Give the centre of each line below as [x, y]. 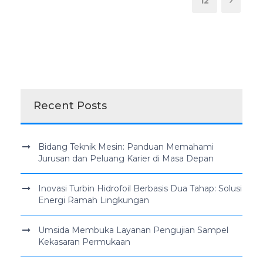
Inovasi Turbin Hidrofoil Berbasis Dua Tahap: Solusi [140, 188]
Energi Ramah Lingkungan [94, 200]
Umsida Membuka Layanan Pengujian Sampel [133, 230]
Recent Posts [70, 105]
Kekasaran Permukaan [84, 242]
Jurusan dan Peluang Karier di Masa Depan [126, 158]
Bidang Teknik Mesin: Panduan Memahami [126, 146]
